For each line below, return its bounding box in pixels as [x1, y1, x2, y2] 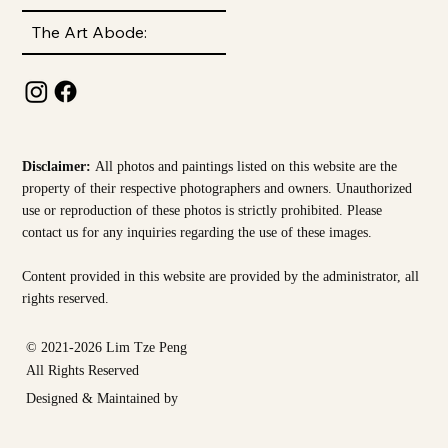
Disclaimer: [22, 155, 96, 176]
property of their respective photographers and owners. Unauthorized [22, 177, 413, 198]
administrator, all [323, 265, 420, 286]
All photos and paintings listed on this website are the [95, 155, 398, 176]
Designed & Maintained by [26, 387, 179, 408]
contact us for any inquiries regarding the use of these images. [22, 221, 373, 242]
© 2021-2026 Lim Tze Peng [26, 336, 188, 357]
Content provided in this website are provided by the [22, 265, 324, 286]
